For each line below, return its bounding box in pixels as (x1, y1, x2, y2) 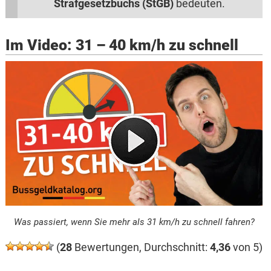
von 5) (230, 241, 263, 254)
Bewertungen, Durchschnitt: (71, 241, 210, 254)
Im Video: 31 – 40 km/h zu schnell (5, 36, 238, 54)
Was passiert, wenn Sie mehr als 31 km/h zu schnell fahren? (13, 217, 255, 228)
